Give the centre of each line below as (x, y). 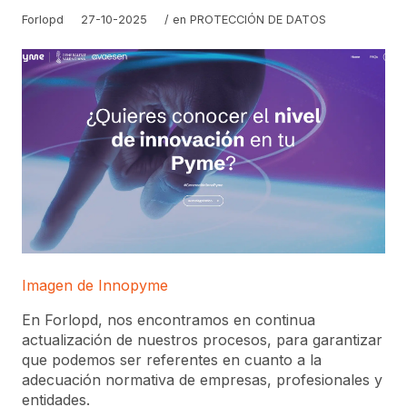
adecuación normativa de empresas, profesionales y (202, 379)
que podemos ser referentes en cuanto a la (172, 359)
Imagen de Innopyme (95, 285)
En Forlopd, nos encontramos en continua (169, 319)
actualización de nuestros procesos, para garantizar (202, 339)
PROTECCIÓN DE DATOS (258, 19)
